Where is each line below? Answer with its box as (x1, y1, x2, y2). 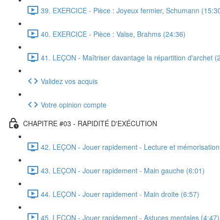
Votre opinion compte (41, 99, 107, 110)
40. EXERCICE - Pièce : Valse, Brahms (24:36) (41, 28, 186, 39)
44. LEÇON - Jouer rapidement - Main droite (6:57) (41, 189, 199, 199)
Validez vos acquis (41, 76, 98, 86)
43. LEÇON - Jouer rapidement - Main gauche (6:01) (41, 165, 205, 175)
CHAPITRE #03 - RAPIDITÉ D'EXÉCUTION (23, 118, 157, 128)
